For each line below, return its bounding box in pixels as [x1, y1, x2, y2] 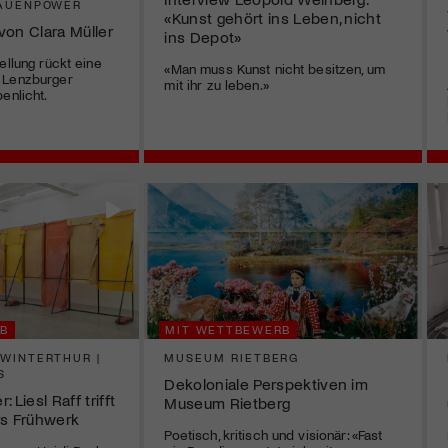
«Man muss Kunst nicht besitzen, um [164, 59, 385, 77]
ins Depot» [164, 26, 242, 46]
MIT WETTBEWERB [165, 322, 292, 337]
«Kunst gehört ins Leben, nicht [164, 7, 382, 27]
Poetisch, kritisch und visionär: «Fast [164, 426, 383, 444]
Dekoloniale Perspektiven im [164, 374, 369, 394]
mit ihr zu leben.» [164, 75, 269, 93]
